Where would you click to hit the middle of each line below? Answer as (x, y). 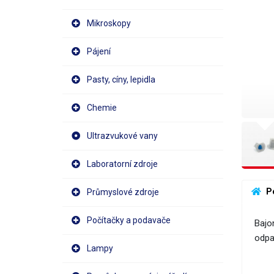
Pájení (99, 51)
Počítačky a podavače (129, 220)
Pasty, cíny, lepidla (121, 80)
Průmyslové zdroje (123, 192)
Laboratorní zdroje (122, 164)
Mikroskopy (109, 23)
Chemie (102, 108)
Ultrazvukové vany (122, 136)
